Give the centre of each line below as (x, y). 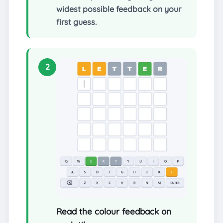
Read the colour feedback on (114, 212)
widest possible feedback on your (119, 9)
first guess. (76, 22)
